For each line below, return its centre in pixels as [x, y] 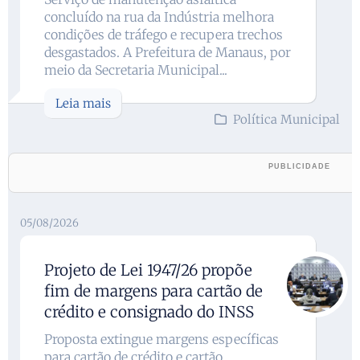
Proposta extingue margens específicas [162, 339]
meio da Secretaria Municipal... [136, 70]
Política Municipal [286, 119]
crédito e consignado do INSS [149, 311]
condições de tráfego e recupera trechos [164, 34]
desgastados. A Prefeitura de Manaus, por [168, 52]
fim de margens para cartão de [153, 290]
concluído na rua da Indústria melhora [159, 16]
